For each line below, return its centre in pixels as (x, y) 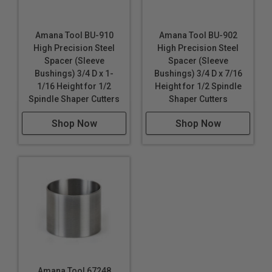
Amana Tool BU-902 (198, 35)
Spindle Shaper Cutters (74, 99)
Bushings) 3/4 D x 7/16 (198, 73)
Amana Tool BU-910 (74, 35)
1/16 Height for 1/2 (74, 86)
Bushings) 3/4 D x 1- (74, 73)
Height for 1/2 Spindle (198, 86)
